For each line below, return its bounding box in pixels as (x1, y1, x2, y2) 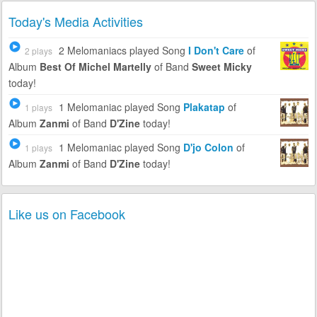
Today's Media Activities (8, 12, 143, 30)
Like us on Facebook (8, 204, 125, 223)
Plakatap (183, 100, 225, 114)
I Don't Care (188, 43, 244, 57)
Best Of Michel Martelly (39, 59, 151, 74)
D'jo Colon (183, 140, 234, 154)
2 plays (24, 45, 52, 57)
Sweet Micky (191, 59, 252, 74)
